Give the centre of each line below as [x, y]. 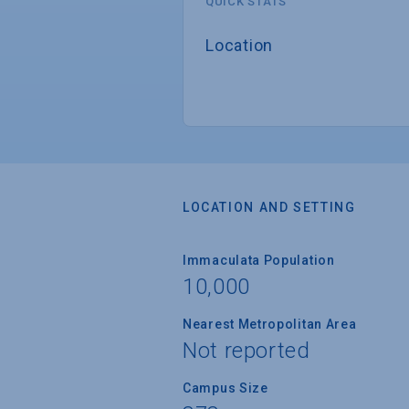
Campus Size [225, 388]
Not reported [246, 350]
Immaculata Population [259, 260]
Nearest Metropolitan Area [270, 324]
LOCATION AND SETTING [269, 207]
